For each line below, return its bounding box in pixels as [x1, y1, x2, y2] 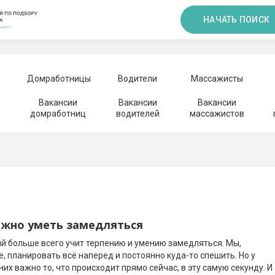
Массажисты [190, 74, 243, 83]
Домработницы [26, 74, 91, 83]
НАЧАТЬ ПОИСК [203, 15, 269, 25]
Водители [118, 74, 157, 83]
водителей [115, 109, 160, 118]
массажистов [189, 109, 244, 118]
